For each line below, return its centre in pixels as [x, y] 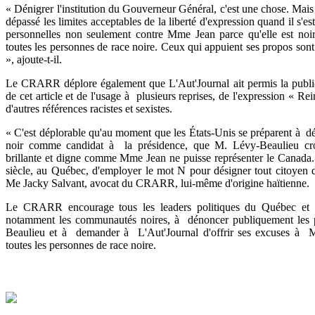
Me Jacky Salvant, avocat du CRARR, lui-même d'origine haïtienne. [157, 183]
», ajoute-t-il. [34, 59]
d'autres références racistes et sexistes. [89, 108]
